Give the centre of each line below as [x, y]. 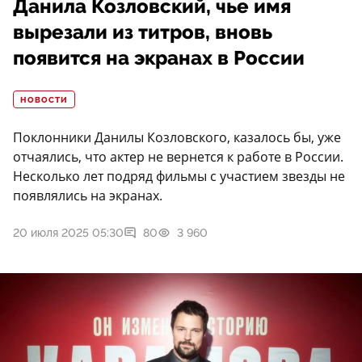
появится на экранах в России [159, 59]
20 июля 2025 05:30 [68, 233]
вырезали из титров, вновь [143, 33]
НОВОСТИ [44, 101]
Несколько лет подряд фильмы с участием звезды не [179, 177]
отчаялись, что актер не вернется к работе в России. [178, 157]
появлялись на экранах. [88, 196]
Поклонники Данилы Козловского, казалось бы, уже [177, 138]
